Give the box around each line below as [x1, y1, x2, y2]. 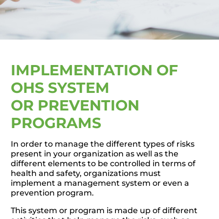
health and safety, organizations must [11, 169, 161, 178]
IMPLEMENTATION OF [11, 61, 178, 79]
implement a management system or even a [11, 178, 190, 188]
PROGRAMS [11, 114, 102, 132]
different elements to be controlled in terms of [11, 159, 196, 168]
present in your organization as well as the [11, 149, 179, 158]
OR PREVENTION [11, 96, 140, 114]
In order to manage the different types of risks [11, 139, 195, 149]
